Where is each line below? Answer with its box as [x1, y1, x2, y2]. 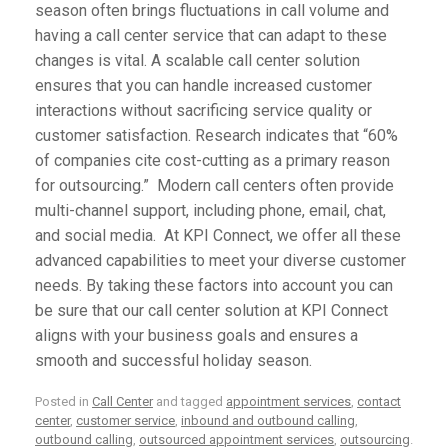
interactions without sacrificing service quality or [35, 100, 372, 120]
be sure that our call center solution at [35, 300, 301, 320]
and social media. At [35, 225, 183, 245]
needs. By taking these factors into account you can [35, 275, 393, 295]
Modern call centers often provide [149, 175, 394, 195]
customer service [76, 413, 175, 429]
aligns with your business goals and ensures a [35, 325, 358, 345]
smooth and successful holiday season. [35, 350, 312, 370]
